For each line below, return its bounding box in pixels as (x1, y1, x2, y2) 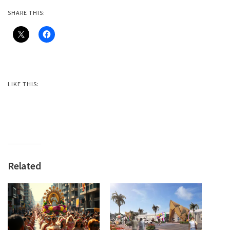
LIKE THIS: (8, 80, 39, 88)
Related (8, 159, 41, 172)
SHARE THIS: (8, 9, 45, 17)
